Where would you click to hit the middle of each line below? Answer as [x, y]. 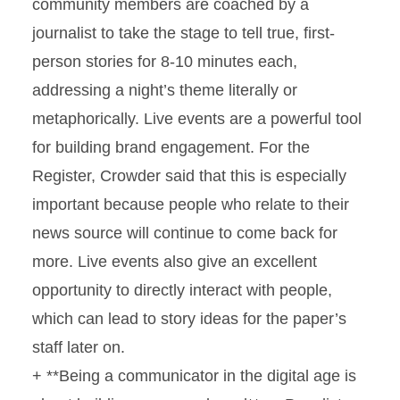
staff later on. [79, 347]
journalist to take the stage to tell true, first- [183, 33]
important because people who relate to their [191, 204]
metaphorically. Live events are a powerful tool [197, 119]
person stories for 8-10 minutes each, [165, 62]
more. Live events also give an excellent [175, 262]
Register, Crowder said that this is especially [189, 176]
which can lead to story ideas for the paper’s [189, 319]
